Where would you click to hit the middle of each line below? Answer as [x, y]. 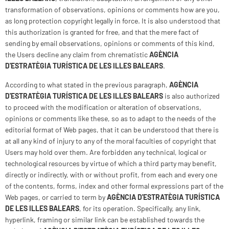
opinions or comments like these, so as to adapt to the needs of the [110, 118]
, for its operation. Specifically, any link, [140, 208]
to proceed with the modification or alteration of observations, [103, 107]
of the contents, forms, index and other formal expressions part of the [114, 186]
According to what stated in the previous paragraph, [87, 85]
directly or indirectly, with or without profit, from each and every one [111, 175]
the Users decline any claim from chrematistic [77, 54]
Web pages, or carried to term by [56, 197]
